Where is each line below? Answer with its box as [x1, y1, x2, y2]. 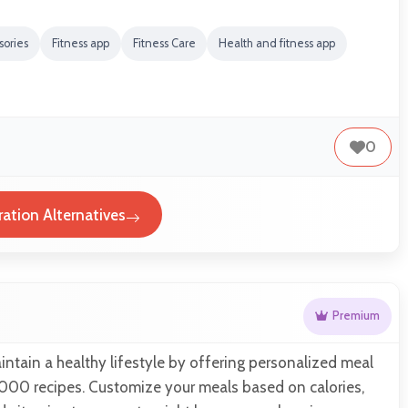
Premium [332, 309, 381, 323]
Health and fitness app [219, 36, 336, 50]
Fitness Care [132, 36, 196, 50]
